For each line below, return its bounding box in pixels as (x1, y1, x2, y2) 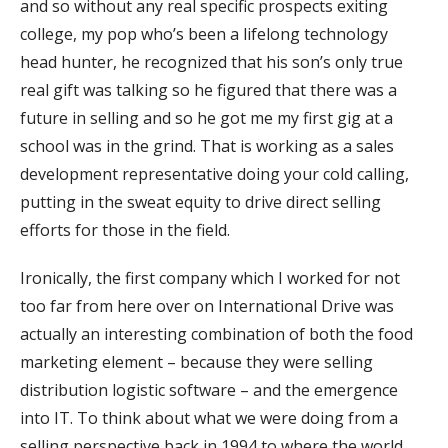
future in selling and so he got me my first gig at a (20, 106, 393, 129)
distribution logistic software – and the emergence (20, 378, 398, 401)
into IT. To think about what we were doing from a (20, 406, 398, 429)
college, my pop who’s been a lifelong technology (20, 22, 388, 45)
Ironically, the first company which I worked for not (20, 266, 400, 289)
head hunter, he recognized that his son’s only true (20, 50, 403, 73)
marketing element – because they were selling (20, 350, 373, 373)
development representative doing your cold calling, (20, 162, 409, 185)
